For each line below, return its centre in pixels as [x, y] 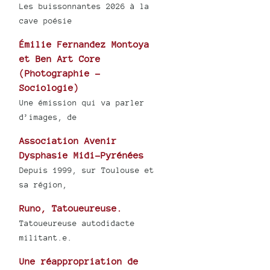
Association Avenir [68, 141]
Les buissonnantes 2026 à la [85, 7]
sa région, [44, 185]
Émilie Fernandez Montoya [85, 45]
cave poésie [46, 21]
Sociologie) [49, 88]
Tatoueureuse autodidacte [77, 224]
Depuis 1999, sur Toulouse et [87, 171]
